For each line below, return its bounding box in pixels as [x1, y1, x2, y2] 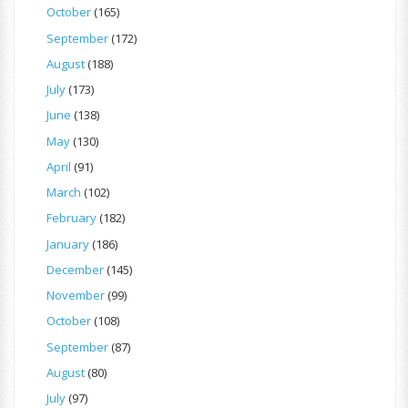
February [46, 209, 97, 227]
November [46, 287, 105, 304]
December [46, 260, 104, 278]
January [46, 235, 89, 252]
